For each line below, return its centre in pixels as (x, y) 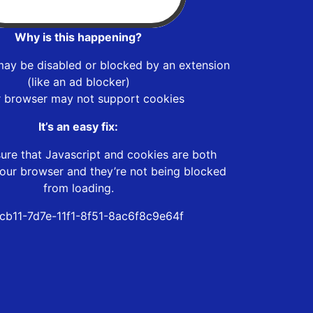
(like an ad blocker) (78, 81)
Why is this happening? (78, 37)
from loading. (78, 188)
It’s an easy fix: (78, 126)
